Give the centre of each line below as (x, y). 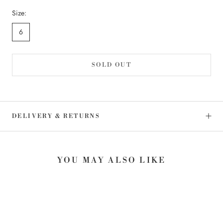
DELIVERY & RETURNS (56, 116)
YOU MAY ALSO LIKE (111, 160)
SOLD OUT (111, 65)
